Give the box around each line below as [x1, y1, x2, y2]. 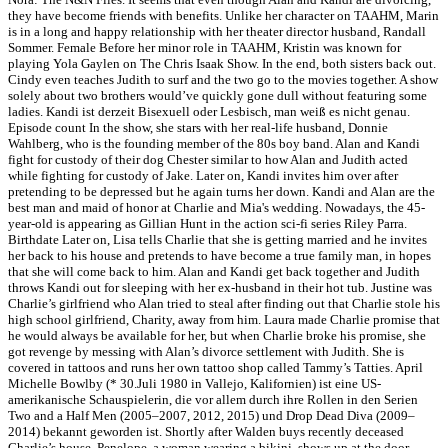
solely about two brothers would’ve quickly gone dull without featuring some [8, 88, 427, 104]
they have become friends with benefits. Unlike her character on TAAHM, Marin [8, 8, 439, 24]
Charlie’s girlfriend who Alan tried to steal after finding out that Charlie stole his [8, 296, 440, 312]
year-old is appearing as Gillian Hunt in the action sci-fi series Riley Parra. [8, 216, 407, 232]
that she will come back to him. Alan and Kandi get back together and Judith [8, 264, 420, 280]
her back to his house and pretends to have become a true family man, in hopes [8, 248, 431, 264]
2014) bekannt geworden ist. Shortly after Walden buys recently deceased [8, 424, 404, 440]
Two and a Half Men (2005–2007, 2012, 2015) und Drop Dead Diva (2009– [8, 408, 415, 424]
